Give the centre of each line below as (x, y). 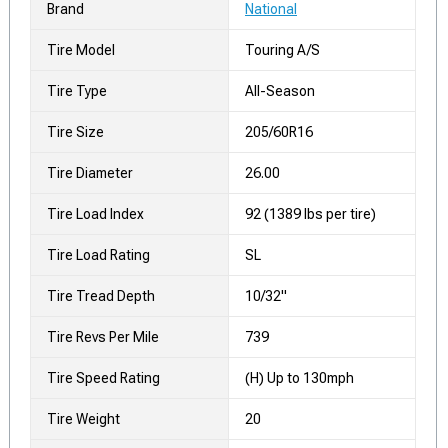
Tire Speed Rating (103, 378)
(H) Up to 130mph (299, 378)
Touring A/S (282, 50)
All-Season (280, 91)
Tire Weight (83, 419)
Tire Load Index (95, 214)
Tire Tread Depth (101, 296)
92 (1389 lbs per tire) (310, 214)
